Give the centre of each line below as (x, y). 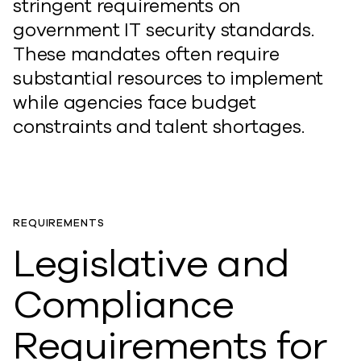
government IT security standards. (164, 30)
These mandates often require (146, 54)
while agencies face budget (135, 103)
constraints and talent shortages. (159, 127)
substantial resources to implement (168, 79)
